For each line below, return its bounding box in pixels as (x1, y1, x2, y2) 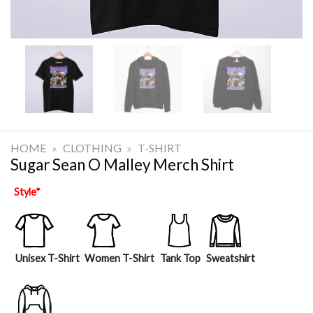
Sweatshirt (205, 252, 255, 264)
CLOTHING (62, 140, 122, 154)
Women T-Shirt (85, 252, 155, 264)
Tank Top (159, 252, 201, 264)
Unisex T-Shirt (15, 252, 80, 264)
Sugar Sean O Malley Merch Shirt (10, 154, 234, 174)
